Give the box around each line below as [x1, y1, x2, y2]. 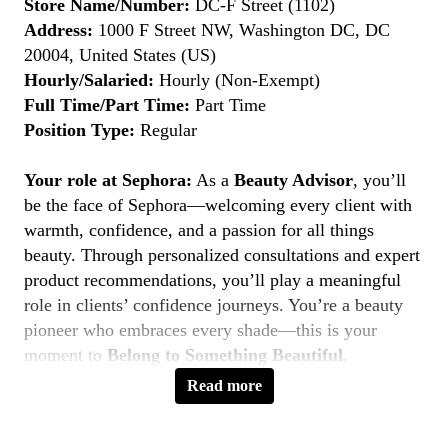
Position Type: [24, 120, 135, 140]
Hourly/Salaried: [24, 70, 154, 90]
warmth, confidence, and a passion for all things [24, 220, 374, 240]
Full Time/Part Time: [24, 95, 190, 115]
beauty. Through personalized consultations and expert [24, 245, 420, 265]
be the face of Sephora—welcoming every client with [24, 195, 412, 215]
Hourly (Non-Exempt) [154, 70, 320, 90]
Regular [135, 120, 197, 140]
